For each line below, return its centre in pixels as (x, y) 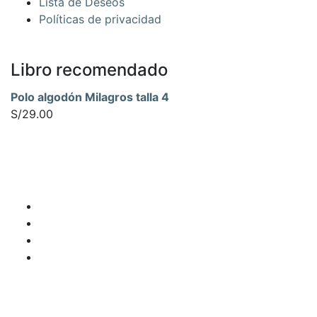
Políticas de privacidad (100, 19)
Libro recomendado (89, 70)
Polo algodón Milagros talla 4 (90, 97)
